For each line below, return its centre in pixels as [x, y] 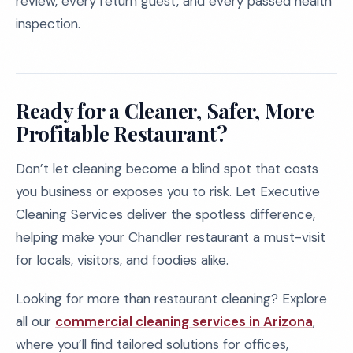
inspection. [48, 24]
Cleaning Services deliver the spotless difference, [165, 214]
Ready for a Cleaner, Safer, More [165, 111]
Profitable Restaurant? [122, 134]
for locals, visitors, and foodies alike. [122, 260]
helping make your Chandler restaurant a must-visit [171, 237]
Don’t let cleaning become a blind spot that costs [167, 169]
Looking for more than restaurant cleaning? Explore [171, 299]
